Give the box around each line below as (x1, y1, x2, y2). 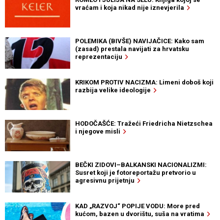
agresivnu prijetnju (75, 177, 137, 185)
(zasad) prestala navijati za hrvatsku (75, 45, 189, 53)
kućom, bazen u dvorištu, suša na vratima (75, 210, 207, 218)
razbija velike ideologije (75, 86, 154, 94)
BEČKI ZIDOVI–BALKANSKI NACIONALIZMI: (75, 161, 207, 169)
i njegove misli (75, 128, 123, 136)
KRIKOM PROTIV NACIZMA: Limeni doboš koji (75, 79, 214, 86)
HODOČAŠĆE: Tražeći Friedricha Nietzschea (75, 120, 213, 128)
